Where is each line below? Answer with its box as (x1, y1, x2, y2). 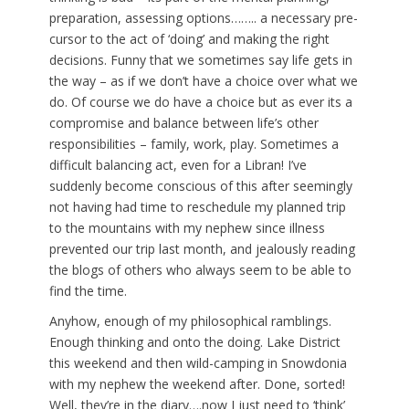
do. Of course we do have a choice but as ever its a (49, 93, 352, 110)
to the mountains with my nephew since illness (49, 219, 325, 236)
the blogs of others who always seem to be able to (49, 261, 351, 278)
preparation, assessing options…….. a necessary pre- (49, 9, 358, 26)
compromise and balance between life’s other (49, 114, 319, 131)
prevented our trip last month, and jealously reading (49, 240, 355, 257)
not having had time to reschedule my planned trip (49, 198, 346, 215)
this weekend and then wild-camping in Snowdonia (49, 354, 347, 372)
